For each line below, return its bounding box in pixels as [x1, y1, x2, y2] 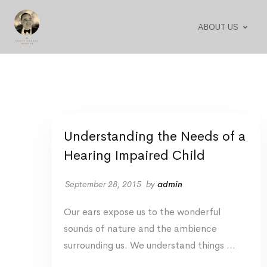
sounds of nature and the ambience [64, 222, 217, 235]
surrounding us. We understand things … [64, 239, 235, 252]
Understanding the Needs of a [64, 128, 246, 145]
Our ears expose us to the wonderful [64, 206, 221, 218]
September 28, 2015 [65, 179, 141, 190]
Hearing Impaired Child [64, 147, 205, 164]
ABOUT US [197, 21, 238, 32]
